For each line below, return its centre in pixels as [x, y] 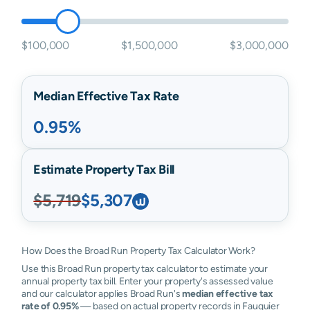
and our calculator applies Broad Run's [102, 293]
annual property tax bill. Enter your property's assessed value [147, 281]
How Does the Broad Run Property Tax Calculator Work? [138, 250]
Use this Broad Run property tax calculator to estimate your [145, 268]
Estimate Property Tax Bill [104, 169]
